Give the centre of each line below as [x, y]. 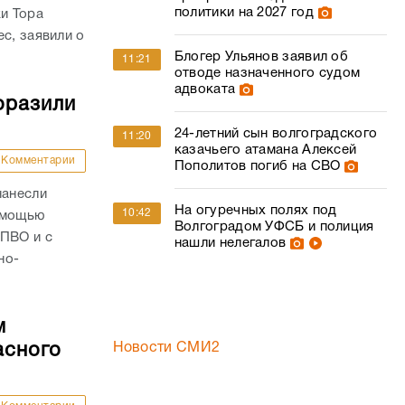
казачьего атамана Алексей [265, 150]
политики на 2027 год [244, 13]
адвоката [205, 89]
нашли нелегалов [230, 243]
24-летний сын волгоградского [276, 134]
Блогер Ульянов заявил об [261, 57]
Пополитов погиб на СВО [257, 166]
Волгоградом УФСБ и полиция [274, 227]
